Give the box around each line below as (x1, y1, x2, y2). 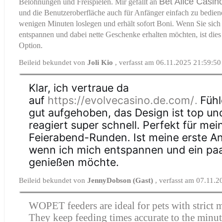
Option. (19, 41, 43, 50)
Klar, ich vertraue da (29, 81, 129, 94)
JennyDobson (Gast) (87, 176, 156, 184)
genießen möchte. (29, 155, 119, 168)
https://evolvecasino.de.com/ (48, 93, 195, 107)
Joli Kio (87, 58, 115, 66)
